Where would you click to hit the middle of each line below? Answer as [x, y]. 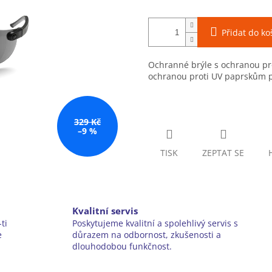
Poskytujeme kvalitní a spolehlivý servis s [155, 223]
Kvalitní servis [105, 211]
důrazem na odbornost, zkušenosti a [147, 235]
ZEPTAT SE [223, 153]
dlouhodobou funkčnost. [122, 246]
